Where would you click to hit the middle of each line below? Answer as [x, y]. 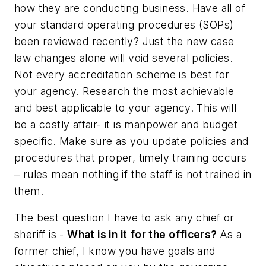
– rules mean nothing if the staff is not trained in [133, 174]
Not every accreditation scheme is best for [122, 74]
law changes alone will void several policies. [123, 58]
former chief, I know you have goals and [115, 251]
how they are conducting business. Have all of [130, 8]
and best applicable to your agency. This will [125, 107]
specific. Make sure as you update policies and [132, 141]
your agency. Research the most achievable [124, 91]
